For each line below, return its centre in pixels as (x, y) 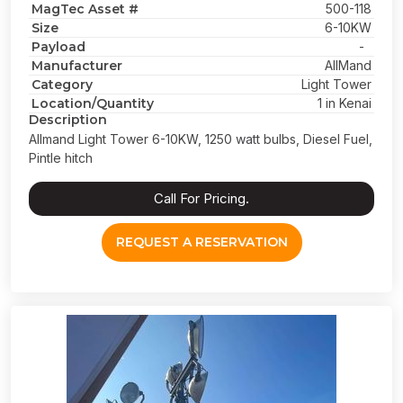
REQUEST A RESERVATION (201, 242)
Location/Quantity (93, 103)
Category (62, 85)
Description (68, 120)
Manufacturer (77, 66)
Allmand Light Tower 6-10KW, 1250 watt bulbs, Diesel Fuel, (201, 139)
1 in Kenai (345, 103)
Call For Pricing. (201, 198)
